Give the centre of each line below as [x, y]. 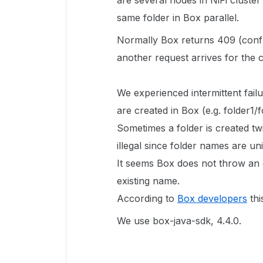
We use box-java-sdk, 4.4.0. [181, 221]
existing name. [148, 181]
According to [147, 198]
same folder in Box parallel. [178, 18]
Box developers [212, 198]
